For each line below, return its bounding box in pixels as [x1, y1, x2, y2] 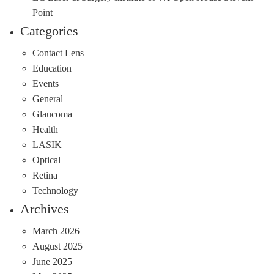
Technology [32, 185, 78, 196]
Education [32, 62, 72, 73]
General [32, 93, 63, 104]
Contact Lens [32, 47, 84, 58]
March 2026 [32, 225, 80, 236]
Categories [20, 23, 78, 39]
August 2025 [32, 240, 83, 251]
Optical [32, 154, 61, 165]
